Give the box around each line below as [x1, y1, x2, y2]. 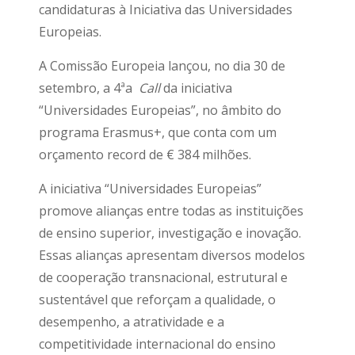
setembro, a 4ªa [39, 79, 139, 97]
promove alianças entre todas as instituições [39, 202, 303, 219]
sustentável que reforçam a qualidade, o [39, 291, 276, 308]
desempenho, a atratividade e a [39, 313, 224, 330]
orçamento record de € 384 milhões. [39, 146, 251, 163]
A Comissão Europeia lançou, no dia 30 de [39, 57, 285, 74]
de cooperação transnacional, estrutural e [39, 269, 288, 286]
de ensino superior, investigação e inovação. [39, 224, 301, 242]
